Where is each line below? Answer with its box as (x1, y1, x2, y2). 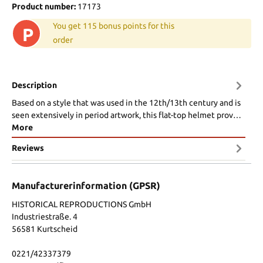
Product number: (12, 1, 77, 11)
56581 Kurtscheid (12, 224, 77, 234)
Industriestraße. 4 (12, 211, 77, 221)
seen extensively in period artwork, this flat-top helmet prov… (12, 110, 241, 120)
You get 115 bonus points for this (53, 21, 174, 31)
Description (12, 80, 57, 90)
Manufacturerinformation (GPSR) (12, 180, 160, 191)
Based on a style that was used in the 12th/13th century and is (12, 97, 241, 107)
